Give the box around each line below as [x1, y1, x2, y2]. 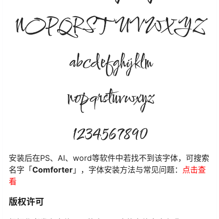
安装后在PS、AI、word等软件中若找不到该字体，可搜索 [9, 153, 209, 163]
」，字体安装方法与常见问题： [73, 164, 182, 175]
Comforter [32, 164, 73, 175]
